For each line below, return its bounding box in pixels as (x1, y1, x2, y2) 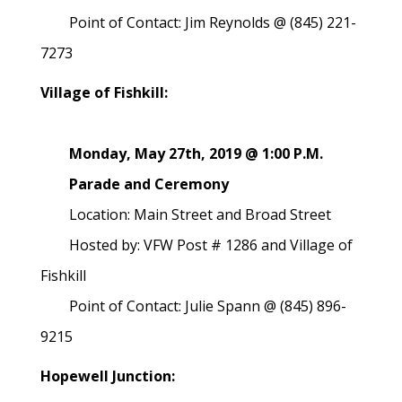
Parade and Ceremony (40, 174, 229, 194)
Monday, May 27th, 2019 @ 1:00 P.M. (40, 144, 323, 163)
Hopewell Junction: (40, 366, 175, 386)
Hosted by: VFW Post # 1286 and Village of (40, 235, 353, 255)
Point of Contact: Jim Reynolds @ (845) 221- (40, 13, 356, 32)
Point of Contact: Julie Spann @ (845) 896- (40, 296, 346, 316)
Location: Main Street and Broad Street (40, 205, 331, 224)
